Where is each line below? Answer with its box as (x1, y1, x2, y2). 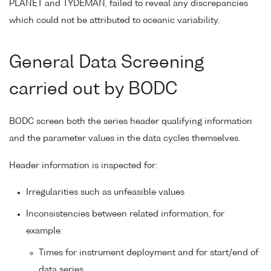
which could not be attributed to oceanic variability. (9, 16, 220, 25)
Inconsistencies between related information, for (26, 210, 224, 219)
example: (26, 227, 62, 236)
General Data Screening (9, 54, 204, 72)
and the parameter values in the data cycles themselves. (9, 134, 240, 143)
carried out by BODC (9, 81, 177, 99)
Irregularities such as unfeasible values (26, 188, 184, 197)
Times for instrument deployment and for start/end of (39, 249, 258, 258)
